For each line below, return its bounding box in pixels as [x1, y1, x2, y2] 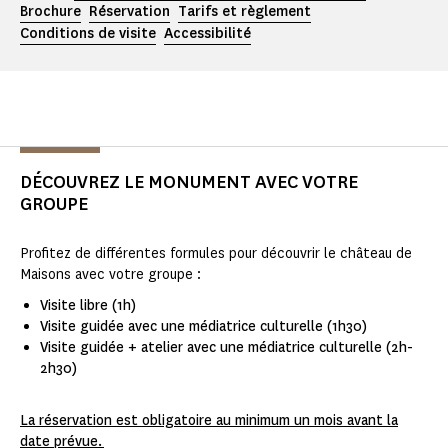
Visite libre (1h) [40, 296, 136, 316]
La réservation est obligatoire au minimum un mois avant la [20, 411, 398, 431]
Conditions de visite [20, 24, 156, 44]
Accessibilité [164, 24, 251, 44]
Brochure [20, 2, 81, 22]
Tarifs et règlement [178, 2, 311, 22]
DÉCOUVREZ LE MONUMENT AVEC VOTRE [20, 170, 358, 195]
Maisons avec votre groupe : [20, 265, 203, 285]
